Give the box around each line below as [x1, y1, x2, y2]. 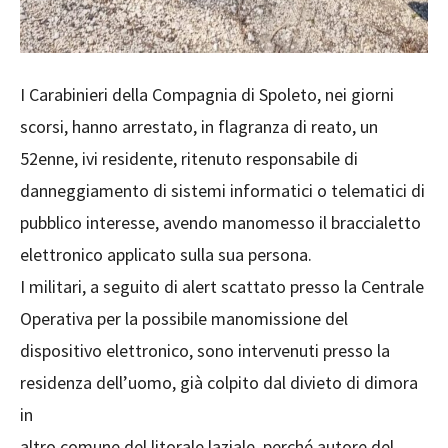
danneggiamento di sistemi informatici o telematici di [20, 178, 425, 202]
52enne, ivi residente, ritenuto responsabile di [20, 146, 358, 170]
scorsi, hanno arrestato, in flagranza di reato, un [20, 114, 378, 138]
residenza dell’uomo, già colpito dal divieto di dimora [20, 370, 418, 394]
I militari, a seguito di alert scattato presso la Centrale [20, 274, 424, 298]
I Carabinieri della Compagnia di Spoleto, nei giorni [20, 82, 394, 106]
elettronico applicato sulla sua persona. [20, 242, 312, 266]
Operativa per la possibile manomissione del [20, 306, 348, 330]
